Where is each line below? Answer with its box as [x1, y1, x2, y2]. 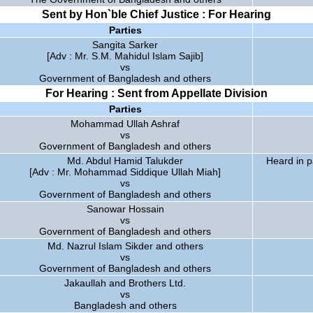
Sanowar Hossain [86, 203, 164, 214]
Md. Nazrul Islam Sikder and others [47, 240, 203, 252]
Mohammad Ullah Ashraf [71, 118, 180, 129]
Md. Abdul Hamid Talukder [67, 155, 183, 166]
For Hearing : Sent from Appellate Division [45, 87, 268, 99]
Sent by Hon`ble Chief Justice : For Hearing [42, 8, 271, 20]
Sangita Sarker [92, 39, 158, 50]
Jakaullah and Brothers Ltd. [64, 277, 186, 289]
